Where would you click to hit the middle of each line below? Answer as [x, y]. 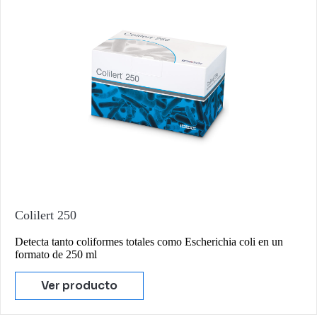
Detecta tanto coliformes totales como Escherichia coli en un [149, 241]
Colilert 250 [46, 215]
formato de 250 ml [56, 254]
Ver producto [79, 286]
